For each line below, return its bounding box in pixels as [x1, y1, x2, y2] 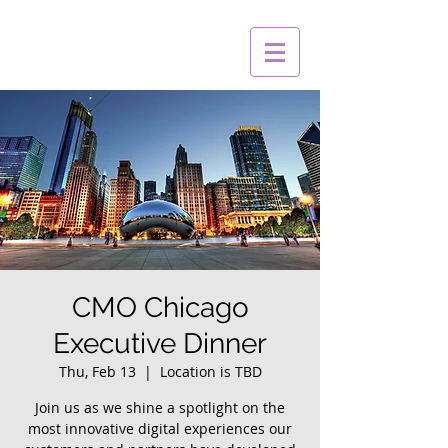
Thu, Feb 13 [58, 362, 136, 381]
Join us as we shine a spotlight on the [35, 398, 285, 417]
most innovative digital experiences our [28, 419, 292, 438]
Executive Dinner [53, 327, 267, 360]
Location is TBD [159, 362, 262, 381]
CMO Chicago [71, 291, 249, 324]
